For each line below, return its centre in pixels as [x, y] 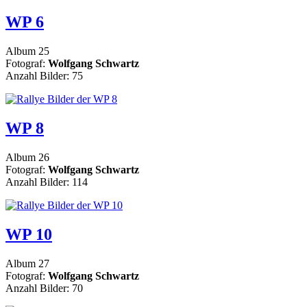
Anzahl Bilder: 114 [47, 182]
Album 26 [27, 157]
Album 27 [27, 263]
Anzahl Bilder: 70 [44, 288]
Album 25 [27, 51]
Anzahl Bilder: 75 [44, 76]
